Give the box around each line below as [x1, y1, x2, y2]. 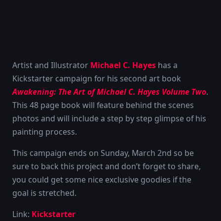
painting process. [12, 126, 77, 137]
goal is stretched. [12, 187, 76, 198]
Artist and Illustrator [12, 60, 90, 71]
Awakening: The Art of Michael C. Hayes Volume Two [12, 86, 206, 97]
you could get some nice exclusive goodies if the [12, 174, 191, 185]
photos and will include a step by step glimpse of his [12, 113, 206, 124]
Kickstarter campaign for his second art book [12, 73, 181, 84]
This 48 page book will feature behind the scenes [12, 100, 194, 110]
